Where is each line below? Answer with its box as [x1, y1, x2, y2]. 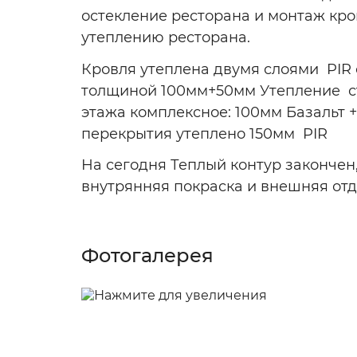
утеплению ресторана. [81, 29, 250, 47]
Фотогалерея [81, 244, 214, 268]
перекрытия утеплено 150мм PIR [81, 124, 328, 143]
